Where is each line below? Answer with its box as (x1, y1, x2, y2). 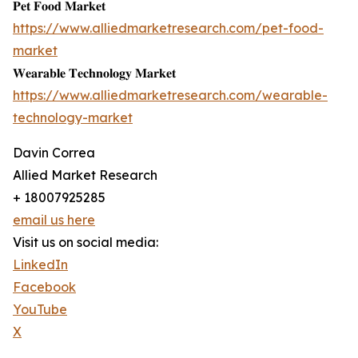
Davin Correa (13, 145, 95, 161)
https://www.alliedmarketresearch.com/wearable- (13, 87, 328, 104)
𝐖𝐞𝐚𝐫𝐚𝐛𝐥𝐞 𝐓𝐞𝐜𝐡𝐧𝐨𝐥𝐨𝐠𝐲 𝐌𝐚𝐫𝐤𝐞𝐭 (13, 65, 176, 82)
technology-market (13, 109, 133, 126)
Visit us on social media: (13, 234, 158, 251)
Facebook (13, 279, 76, 296)
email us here (13, 212, 95, 229)
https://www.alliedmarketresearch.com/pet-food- (13, 20, 324, 37)
